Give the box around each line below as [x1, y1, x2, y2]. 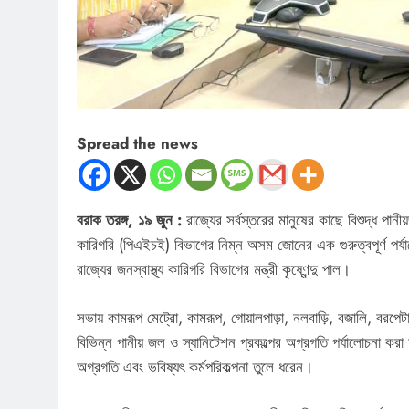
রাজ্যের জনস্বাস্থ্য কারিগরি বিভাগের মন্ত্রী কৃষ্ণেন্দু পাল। [77, 258, 351, 281]
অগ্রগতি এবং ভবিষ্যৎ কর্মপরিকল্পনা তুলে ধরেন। [77, 355, 313, 378]
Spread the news [77, 132, 198, 155]
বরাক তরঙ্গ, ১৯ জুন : [77, 209, 182, 232]
